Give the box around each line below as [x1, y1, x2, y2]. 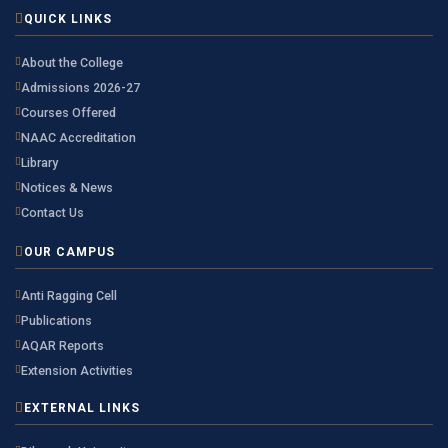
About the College [21, 54, 123, 70]
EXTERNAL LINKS [24, 400, 140, 415]
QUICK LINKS [24, 11, 112, 26]
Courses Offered [21, 104, 116, 120]
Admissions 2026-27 [21, 79, 140, 95]
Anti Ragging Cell [21, 287, 117, 303]
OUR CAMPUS [24, 244, 115, 259]
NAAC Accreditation [21, 129, 136, 145]
